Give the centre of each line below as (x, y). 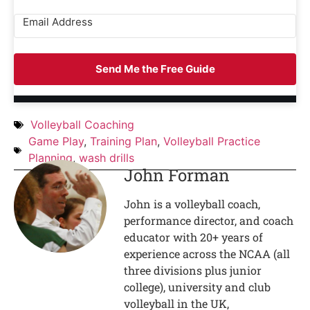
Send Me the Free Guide (155, 69)
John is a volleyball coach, (192, 203)
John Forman (177, 175)
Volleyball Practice (211, 141)
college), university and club (198, 286)
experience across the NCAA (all (207, 253)
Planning (50, 157)
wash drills (106, 157)
